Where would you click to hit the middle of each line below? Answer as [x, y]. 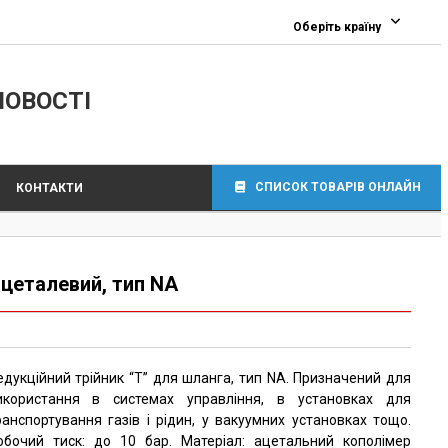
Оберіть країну [337, 27]
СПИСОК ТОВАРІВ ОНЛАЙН [338, 187]
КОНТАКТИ [49, 188]
